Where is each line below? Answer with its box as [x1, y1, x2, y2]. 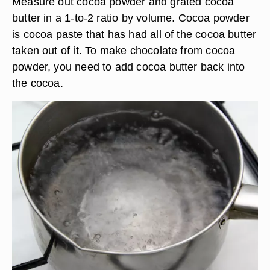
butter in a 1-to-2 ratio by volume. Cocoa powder [12, 11, 250, 24]
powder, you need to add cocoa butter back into [12, 60, 245, 73]
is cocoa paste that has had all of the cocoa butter [12, 28, 257, 40]
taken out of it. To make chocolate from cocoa [12, 44, 236, 57]
